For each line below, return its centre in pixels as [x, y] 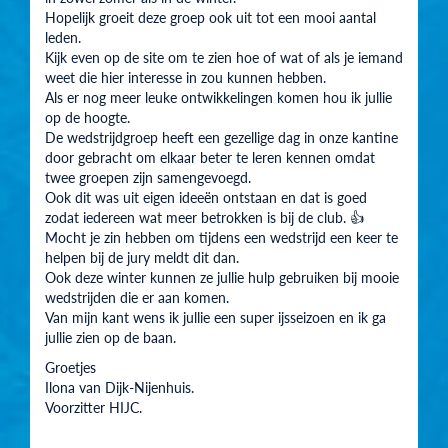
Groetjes [70, 366]
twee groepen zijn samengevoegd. [148, 176]
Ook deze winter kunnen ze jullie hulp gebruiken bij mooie [222, 276]
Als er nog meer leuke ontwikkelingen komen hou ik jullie [218, 96]
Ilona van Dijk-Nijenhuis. [119, 386]
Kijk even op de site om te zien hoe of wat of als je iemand [224, 56]
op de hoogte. [87, 116]
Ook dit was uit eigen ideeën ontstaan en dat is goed [206, 196]
